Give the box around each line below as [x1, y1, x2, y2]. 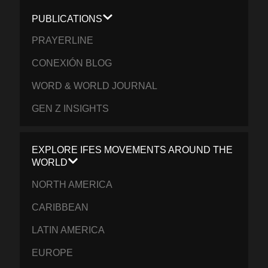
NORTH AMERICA [32, 179, 113, 190]
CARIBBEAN [32, 202, 89, 212]
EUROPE [32, 247, 74, 258]
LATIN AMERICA [32, 224, 105, 235]
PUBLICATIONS [32, 14, 103, 25]
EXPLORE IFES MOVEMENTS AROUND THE [32, 145, 233, 156]
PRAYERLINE [32, 35, 94, 46]
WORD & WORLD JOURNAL [32, 81, 158, 92]
